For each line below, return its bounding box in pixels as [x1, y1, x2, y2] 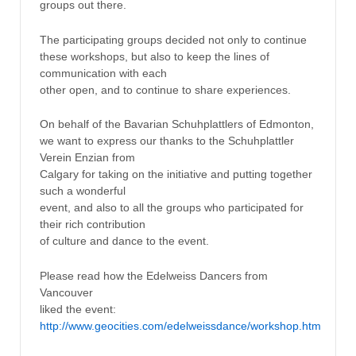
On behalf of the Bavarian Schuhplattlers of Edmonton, [39, 118, 314, 131]
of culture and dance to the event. [39, 234, 209, 248]
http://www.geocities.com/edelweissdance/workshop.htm [39, 319, 321, 332]
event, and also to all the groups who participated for [39, 201, 304, 215]
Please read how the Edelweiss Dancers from [39, 269, 268, 282]
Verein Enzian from [39, 151, 135, 164]
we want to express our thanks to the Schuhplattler [39, 134, 294, 148]
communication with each [39, 66, 167, 79]
